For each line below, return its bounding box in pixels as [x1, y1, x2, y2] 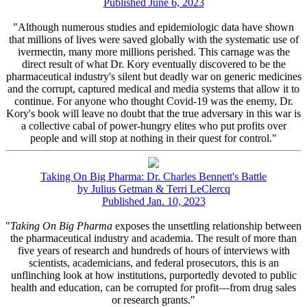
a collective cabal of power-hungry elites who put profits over [21, 119, 286, 132]
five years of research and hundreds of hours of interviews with [17, 244, 290, 256]
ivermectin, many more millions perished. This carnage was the [17, 45, 290, 58]
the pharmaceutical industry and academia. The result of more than [10, 232, 297, 244]
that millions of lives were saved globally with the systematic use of [8, 33, 299, 45]
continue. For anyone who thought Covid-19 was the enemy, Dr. [14, 95, 293, 107]
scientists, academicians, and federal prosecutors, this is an [28, 256, 279, 269]
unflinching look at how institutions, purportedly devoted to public [10, 269, 297, 281]
